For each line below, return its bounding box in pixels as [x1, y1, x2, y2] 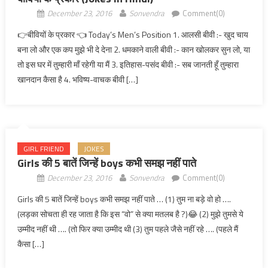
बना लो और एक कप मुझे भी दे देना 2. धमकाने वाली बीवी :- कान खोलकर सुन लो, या [17, 43, 250, 56]
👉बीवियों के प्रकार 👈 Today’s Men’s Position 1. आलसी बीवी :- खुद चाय [17, 28, 248, 41]
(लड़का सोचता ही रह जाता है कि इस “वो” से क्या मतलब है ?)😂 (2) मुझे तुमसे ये [17, 208, 243, 220]
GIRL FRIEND [23, 143, 64, 154]
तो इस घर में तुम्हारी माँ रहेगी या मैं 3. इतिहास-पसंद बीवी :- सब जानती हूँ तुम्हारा [17, 58, 239, 71]
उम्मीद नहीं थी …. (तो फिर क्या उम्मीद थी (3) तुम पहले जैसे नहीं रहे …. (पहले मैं [17, 223, 238, 235]
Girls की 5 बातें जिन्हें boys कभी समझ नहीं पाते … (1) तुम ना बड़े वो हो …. [17, 193, 231, 205]
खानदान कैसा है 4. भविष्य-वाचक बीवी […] [17, 73, 138, 86]
